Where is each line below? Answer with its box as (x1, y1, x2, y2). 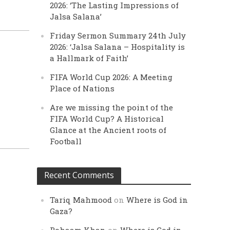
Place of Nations (50, 83, 115, 93)
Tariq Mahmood (50, 195, 112, 205)
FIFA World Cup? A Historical (50, 113, 164, 124)
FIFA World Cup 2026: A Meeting (50, 72, 173, 82)
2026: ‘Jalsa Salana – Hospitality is (50, 42, 185, 52)
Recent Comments (44, 169, 114, 181)
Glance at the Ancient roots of (50, 125, 167, 135)
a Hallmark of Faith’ (50, 53, 129, 63)
